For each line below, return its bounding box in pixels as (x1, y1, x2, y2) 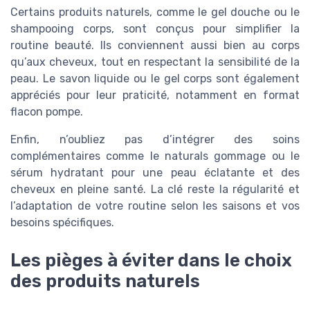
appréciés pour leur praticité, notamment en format (10, 89, 300, 102)
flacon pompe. (10, 105, 83, 119)
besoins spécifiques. (10, 216, 114, 230)
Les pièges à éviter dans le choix (10, 249, 292, 271)
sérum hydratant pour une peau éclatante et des (10, 166, 300, 180)
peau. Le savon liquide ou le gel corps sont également (10, 72, 300, 86)
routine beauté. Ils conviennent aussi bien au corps (10, 39, 300, 53)
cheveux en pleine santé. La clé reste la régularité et (10, 183, 300, 197)
